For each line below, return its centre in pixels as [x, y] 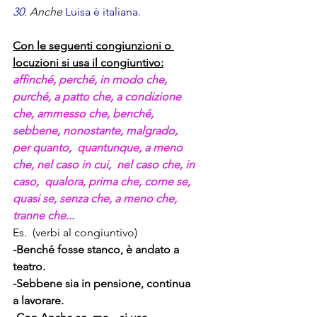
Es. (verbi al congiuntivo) [75, 233]
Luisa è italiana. [102, 12]
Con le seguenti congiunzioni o [93, 46]
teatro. [29, 267]
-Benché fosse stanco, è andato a [97, 250]
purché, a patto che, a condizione [98, 97]
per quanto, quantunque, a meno [99, 148]
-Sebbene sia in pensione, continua [103, 284]
